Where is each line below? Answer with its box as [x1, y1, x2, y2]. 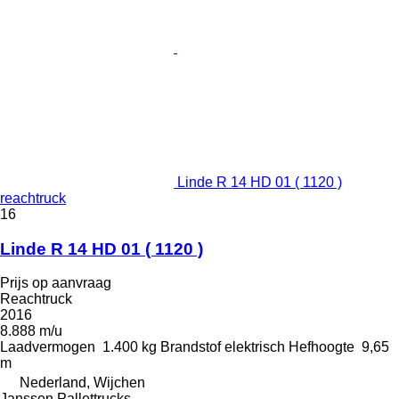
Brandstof [160, 339, 221, 355]
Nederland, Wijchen [20, 375, 145, 391]
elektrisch [224, 339, 285, 355]
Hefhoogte [289, 339, 354, 355]
